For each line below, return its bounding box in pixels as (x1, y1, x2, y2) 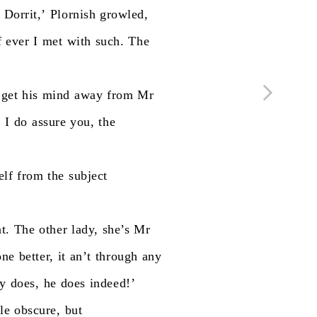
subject (69, 168, 108, 183)
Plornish (50, 7, 96, 21)
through (95, 249, 138, 263)
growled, (100, 7, 149, 21)
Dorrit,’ (4, 7, 46, 21)
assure (32, 115, 67, 129)
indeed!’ (89, 276, 136, 290)
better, (18, 249, 54, 263)
